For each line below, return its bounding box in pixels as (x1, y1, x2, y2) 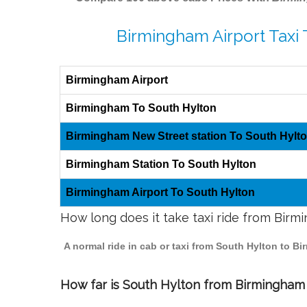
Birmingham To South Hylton (66, 102, 217, 114)
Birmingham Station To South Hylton (66, 158, 256, 171)
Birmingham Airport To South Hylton (66, 186, 255, 199)
